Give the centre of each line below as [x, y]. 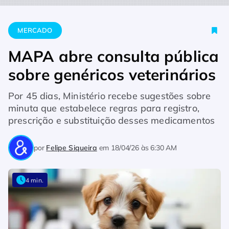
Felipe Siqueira [72, 147]
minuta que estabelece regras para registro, [104, 108]
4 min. [35, 180]
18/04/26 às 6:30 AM [144, 147]
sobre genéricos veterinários [112, 75]
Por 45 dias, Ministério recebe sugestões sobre [110, 96]
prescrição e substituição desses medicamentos [112, 120]
